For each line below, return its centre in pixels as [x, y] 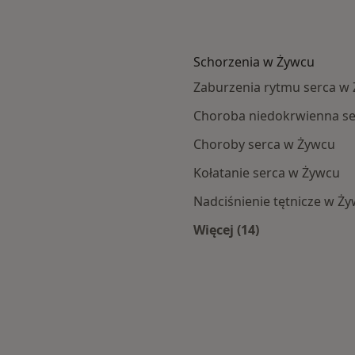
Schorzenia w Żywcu [254, 62]
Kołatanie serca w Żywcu [267, 173]
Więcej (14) [226, 230]
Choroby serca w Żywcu [264, 145]
